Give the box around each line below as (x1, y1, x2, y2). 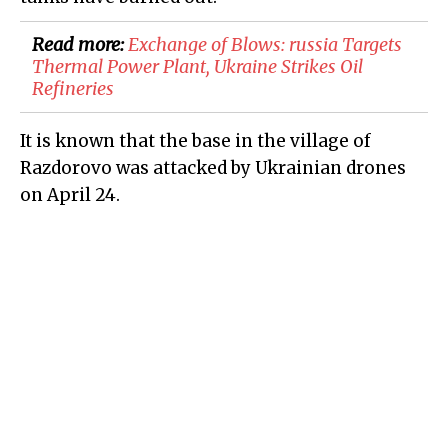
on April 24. (20, 184, 120, 207)
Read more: (32, 33, 128, 57)
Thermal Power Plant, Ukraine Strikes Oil (32, 55, 363, 79)
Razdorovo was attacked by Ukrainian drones (20, 157, 406, 180)
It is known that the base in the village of (20, 130, 371, 153)
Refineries (32, 77, 114, 101)
